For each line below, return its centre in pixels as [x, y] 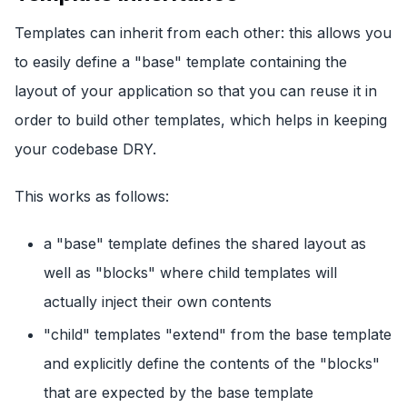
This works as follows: [92, 197]
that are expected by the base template [179, 393]
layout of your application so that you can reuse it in [196, 91]
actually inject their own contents [158, 302]
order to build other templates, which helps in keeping [201, 120]
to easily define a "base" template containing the [181, 62]
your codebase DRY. [85, 149]
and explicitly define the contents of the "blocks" [212, 364]
